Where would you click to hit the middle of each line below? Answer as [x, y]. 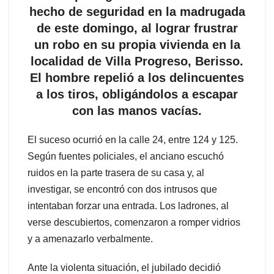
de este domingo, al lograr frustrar [137, 28]
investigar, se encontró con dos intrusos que [122, 189]
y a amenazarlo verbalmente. [90, 239]
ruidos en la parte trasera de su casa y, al [116, 172]
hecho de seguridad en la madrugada [137, 11]
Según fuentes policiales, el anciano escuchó [126, 156]
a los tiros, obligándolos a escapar [137, 94]
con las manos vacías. [137, 110]
